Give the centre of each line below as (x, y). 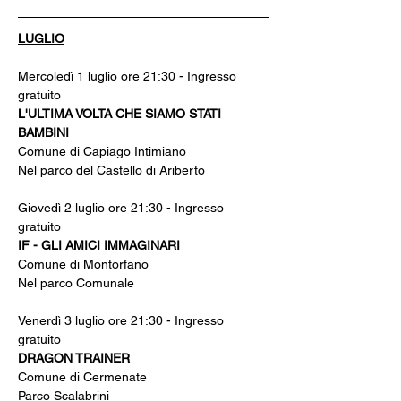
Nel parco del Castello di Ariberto (111, 170)
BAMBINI (43, 132)
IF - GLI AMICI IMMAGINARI (99, 245)
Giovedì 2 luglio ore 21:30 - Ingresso (123, 208)
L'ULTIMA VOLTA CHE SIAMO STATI (121, 114)
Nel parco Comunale (76, 283)
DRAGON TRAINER (74, 358)
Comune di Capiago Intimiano (102, 151)
